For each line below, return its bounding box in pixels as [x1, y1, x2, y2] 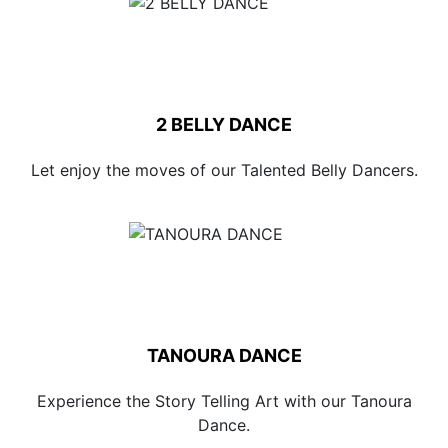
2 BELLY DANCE [156, 114, 292, 135]
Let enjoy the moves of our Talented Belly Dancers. [30, 160, 418, 180]
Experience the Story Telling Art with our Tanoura [36, 391, 412, 411]
